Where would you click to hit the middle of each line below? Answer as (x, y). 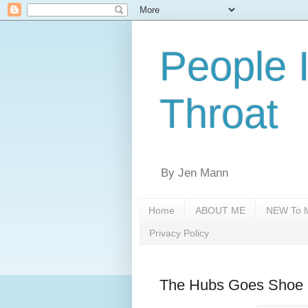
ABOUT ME (220, 210)
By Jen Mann (195, 173)
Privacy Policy (179, 233)
